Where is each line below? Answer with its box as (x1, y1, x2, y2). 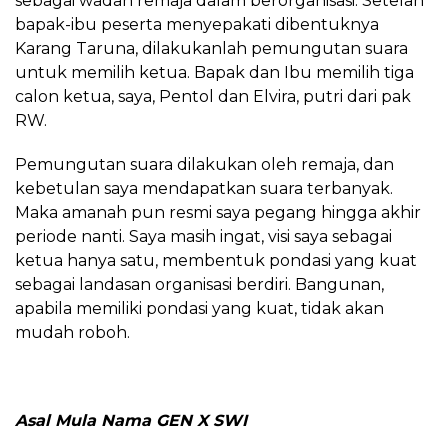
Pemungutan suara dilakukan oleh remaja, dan (15, 154, 394, 174)
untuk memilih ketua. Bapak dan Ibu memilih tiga (15, 62, 414, 82)
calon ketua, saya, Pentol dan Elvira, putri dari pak (15, 86, 411, 106)
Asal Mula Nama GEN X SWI (15, 410, 247, 430)
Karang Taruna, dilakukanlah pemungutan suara (15, 38, 408, 58)
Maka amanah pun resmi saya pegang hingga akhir (15, 202, 421, 222)
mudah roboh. (15, 322, 130, 342)
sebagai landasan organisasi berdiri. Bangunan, (15, 274, 384, 294)
